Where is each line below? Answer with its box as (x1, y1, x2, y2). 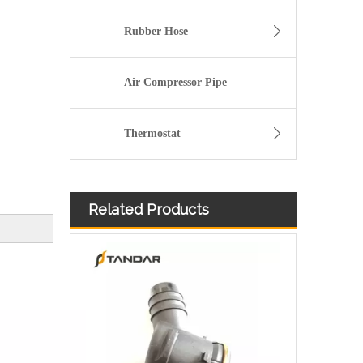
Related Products (88, 201, 209, 219)
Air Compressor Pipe (124, 76, 228, 89)
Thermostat (123, 127, 181, 140)
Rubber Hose (123, 25, 188, 38)
